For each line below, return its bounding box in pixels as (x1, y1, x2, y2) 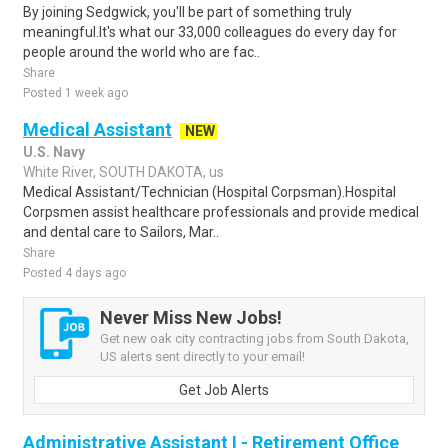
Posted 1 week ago (23, 86, 128, 100)
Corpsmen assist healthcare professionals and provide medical (23, 204, 419, 220)
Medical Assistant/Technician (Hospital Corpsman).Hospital (23, 184, 396, 200)
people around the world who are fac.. (23, 44, 260, 60)
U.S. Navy (23, 144, 85, 160)
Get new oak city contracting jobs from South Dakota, (100, 331, 409, 346)
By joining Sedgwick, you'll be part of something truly (23, 4, 352, 20)
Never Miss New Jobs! (100, 307, 282, 328)
